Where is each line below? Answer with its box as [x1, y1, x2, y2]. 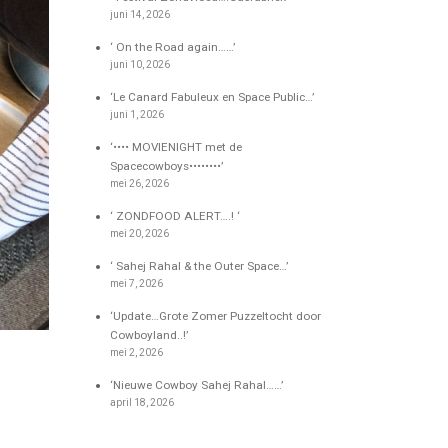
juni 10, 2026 [110, 58, 171, 70]
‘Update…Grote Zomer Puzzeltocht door [110, 308, 322, 323]
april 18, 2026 [110, 396, 175, 408]
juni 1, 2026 [110, 108, 165, 120]
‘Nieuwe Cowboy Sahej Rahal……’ [110, 377, 284, 392]
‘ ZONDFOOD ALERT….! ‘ [110, 208, 241, 223]
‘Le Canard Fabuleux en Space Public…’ [110, 89, 315, 104]
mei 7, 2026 [110, 277, 164, 289]
